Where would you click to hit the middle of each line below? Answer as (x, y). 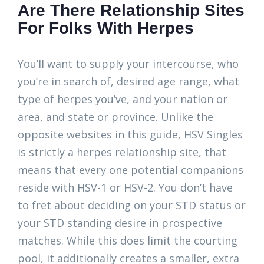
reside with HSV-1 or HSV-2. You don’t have (125, 187)
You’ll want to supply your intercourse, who (128, 64)
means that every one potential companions (131, 170)
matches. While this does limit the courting (128, 240)
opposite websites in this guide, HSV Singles (130, 134)
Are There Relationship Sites (131, 10)
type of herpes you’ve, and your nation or (123, 99)
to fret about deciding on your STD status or (132, 205)
